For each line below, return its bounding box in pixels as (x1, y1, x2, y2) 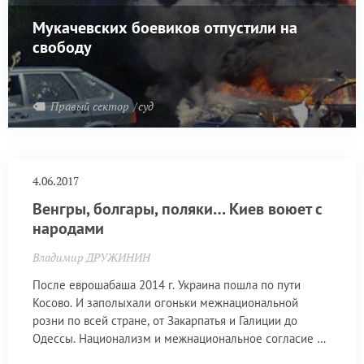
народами (32, 218, 104, 240)
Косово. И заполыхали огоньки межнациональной (32, 294, 298, 310)
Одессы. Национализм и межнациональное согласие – (32, 330, 325, 346)
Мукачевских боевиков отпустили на (32, 16, 297, 38)
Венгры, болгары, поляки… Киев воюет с (32, 198, 323, 220)
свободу (32, 36, 92, 58)
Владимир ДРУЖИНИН (32, 249, 150, 265)
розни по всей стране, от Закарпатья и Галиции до (32, 312, 297, 328)
